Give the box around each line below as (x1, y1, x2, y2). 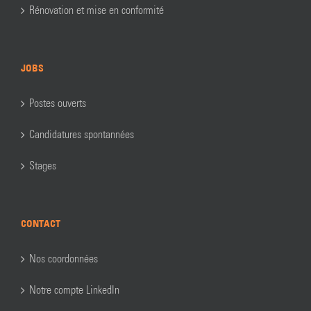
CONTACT (21, 217, 60, 230)
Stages (29, 159, 56, 173)
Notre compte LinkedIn (29, 283, 119, 297)
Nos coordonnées (29, 252, 98, 266)
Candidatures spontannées (29, 128, 134, 142)
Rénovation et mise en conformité (29, 3, 164, 17)
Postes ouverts (29, 96, 86, 110)
